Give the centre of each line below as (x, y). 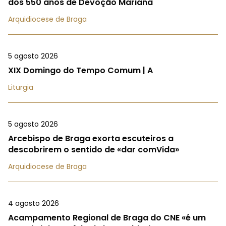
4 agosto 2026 (34, 203)
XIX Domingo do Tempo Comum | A (80, 70)
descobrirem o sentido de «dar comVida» (94, 149)
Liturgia (21, 87)
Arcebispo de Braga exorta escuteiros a (91, 138)
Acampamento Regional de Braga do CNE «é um (107, 217)
